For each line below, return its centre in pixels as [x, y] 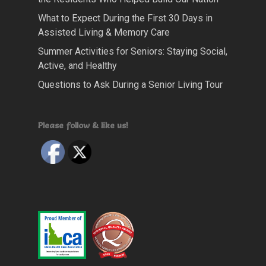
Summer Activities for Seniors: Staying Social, [133, 52]
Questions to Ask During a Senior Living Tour [130, 85]
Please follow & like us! [83, 126]
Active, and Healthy [77, 66]
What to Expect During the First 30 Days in [125, 18]
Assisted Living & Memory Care [104, 33]
